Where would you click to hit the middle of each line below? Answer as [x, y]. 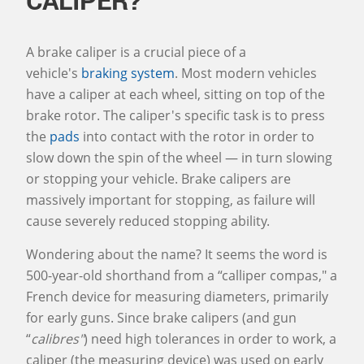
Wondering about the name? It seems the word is [177, 254]
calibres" [57, 339]
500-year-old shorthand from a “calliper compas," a [182, 275]
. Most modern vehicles [246, 73]
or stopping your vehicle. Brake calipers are [158, 179]
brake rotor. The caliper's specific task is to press [175, 115]
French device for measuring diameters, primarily [177, 297]
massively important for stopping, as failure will [171, 200]
